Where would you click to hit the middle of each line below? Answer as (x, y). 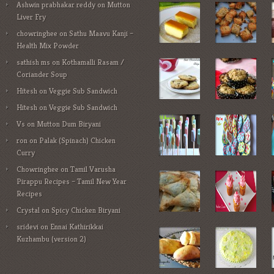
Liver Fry (31, 17)
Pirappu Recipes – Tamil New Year (72, 181)
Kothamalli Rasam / (93, 62)
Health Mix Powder (48, 46)
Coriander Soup (42, 74)
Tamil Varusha (93, 169)
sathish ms (33, 62)
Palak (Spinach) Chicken (77, 140)
